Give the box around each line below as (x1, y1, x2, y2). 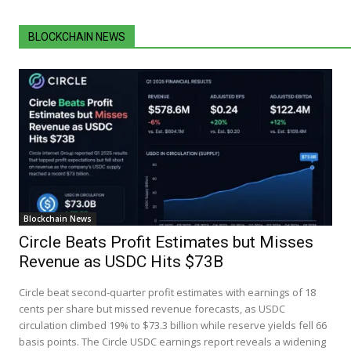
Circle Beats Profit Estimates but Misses (19, 232, 313, 251)
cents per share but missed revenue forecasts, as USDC (19, 301, 285, 316)
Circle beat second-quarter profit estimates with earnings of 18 (19, 284, 316, 299)
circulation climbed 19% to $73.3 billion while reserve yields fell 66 (19, 317, 327, 332)
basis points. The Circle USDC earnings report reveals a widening (19, 334, 326, 349)
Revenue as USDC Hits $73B (19, 251, 223, 271)
